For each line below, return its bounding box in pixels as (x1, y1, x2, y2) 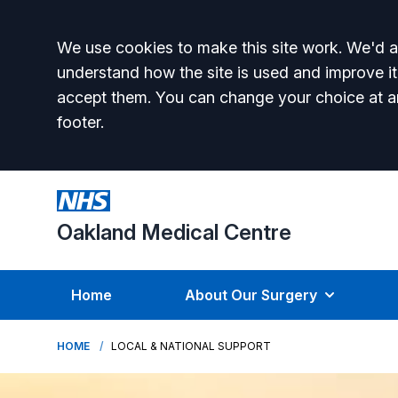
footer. (57, 113, 104, 131)
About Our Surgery (184, 286, 317, 304)
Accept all (56, 33, 183, 72)
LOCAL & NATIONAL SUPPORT (111, 339, 271, 353)
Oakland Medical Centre (57, 219, 291, 245)
